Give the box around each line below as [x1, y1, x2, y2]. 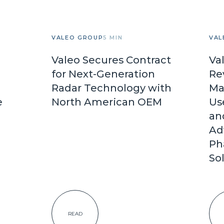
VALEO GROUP [51, 34, 103, 41]
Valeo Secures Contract [51, 54, 171, 66]
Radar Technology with [51, 82, 171, 94]
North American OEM [51, 96, 162, 108]
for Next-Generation [51, 68, 155, 80]
